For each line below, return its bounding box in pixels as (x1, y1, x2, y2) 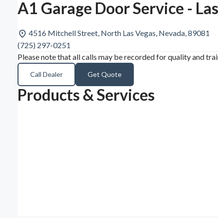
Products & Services (18, 85, 155, 105)
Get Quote (88, 70, 122, 79)
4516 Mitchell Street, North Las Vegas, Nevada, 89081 (29, 28, 210, 37)
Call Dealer (30, 70, 63, 79)
